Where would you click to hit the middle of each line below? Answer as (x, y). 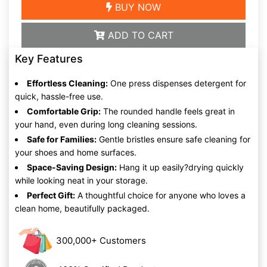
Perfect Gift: (51, 195)
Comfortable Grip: (64, 111)
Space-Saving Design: (72, 167)
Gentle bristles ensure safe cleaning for (173, 139)
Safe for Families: (62, 139)
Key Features (49, 59)
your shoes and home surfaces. (76, 152)
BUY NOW (136, 7)
